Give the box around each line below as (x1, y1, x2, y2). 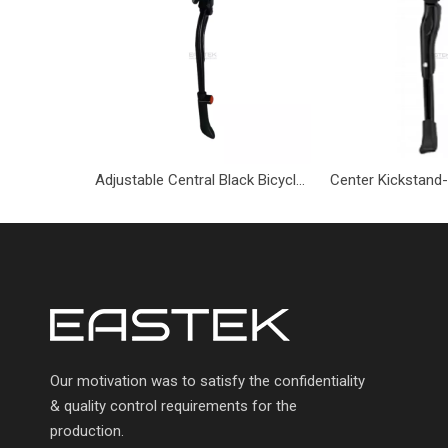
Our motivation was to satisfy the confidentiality (50, 372, 365, 390)
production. (50, 422, 124, 440)
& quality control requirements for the (50, 397, 297, 415)
